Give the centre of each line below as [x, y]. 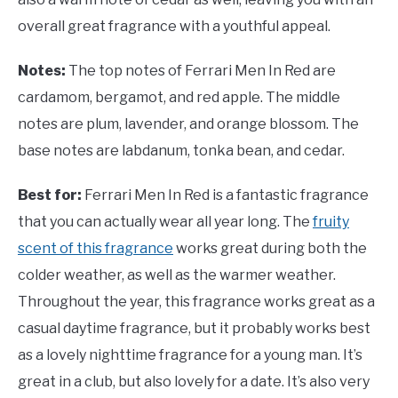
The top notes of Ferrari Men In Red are [202, 70]
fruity [331, 221]
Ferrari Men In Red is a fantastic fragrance [227, 195]
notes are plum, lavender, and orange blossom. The [188, 123]
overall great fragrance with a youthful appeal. [174, 26]
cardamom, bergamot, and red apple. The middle [179, 97]
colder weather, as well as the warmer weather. [177, 275]
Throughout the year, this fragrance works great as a [196, 301]
